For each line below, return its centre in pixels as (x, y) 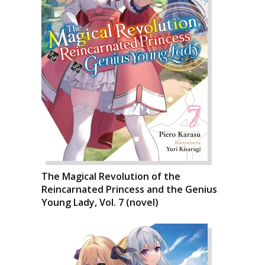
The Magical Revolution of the (111, 176)
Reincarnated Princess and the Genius (129, 189)
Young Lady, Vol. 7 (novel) (100, 202)
